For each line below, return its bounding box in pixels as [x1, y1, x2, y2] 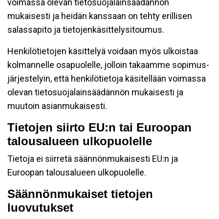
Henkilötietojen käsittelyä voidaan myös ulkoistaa [7, 46, 198, 56]
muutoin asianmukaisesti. [7, 101, 107, 111]
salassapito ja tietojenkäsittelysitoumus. [7, 24, 164, 35]
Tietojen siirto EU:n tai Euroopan [7, 121, 192, 134]
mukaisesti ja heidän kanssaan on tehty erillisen [7, 11, 192, 21]
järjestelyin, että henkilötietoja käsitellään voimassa [7, 73, 206, 84]
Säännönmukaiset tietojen [7, 187, 153, 200]
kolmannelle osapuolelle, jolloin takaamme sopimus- [7, 60, 209, 70]
